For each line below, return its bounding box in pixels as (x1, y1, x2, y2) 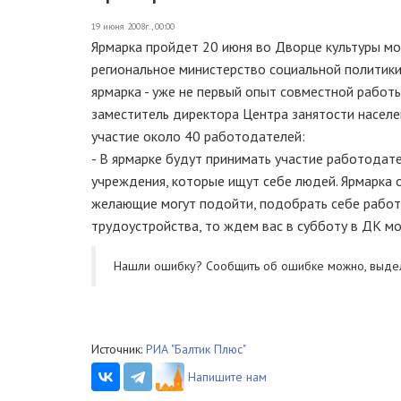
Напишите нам (188, 369, 267, 385)
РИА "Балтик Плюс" (146, 341, 246, 357)
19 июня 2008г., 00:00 (91, 21, 175, 32)
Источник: (91, 341, 146, 357)
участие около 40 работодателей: (91, 127, 305, 145)
